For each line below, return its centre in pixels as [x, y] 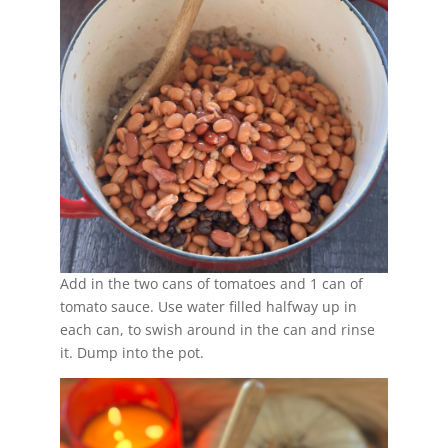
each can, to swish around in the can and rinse [217, 330]
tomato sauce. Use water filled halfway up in [208, 307]
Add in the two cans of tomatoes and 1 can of [211, 284]
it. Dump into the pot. [131, 353]
